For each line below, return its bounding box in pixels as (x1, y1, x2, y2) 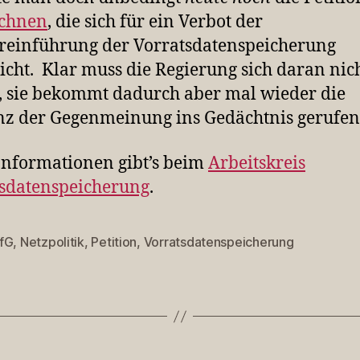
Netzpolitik (19, 234, 84, 251)
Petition (91, 234, 137, 251)
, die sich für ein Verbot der (47, 11, 263, 33)
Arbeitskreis (208, 153, 305, 175)
